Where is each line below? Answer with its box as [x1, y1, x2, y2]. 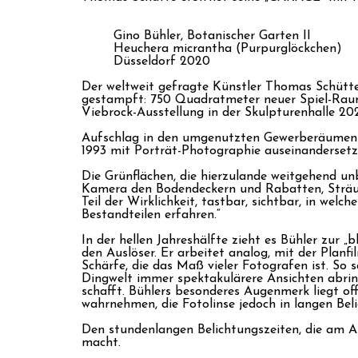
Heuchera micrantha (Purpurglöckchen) [113, 42, 342, 55]
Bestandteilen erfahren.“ [82, 208, 221, 221]
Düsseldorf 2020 [113, 54, 210, 68]
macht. [82, 336, 121, 349]
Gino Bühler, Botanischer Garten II [113, 29, 311, 42]
